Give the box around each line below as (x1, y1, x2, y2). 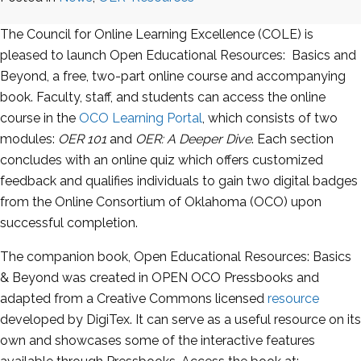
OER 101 (58, 131, 106, 147)
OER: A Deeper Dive (135, 131, 251, 147)
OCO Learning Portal (79, 110, 202, 127)
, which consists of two (202, 110, 338, 127)
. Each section (251, 131, 334, 147)
